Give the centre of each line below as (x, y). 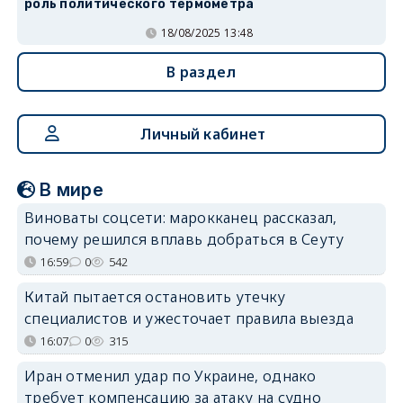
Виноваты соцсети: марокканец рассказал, (180, 217)
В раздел (201, 72)
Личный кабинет (203, 134)
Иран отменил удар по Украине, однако (170, 376)
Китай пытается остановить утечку (155, 296)
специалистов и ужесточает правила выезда (188, 318)
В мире (72, 189)
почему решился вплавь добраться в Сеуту (184, 239)
